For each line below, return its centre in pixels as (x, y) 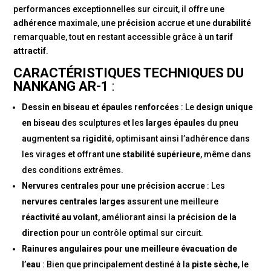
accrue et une (184, 23)
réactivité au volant (60, 217)
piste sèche (215, 265)
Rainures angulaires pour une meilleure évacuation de (130, 249)
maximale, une (87, 23)
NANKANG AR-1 (61, 87)
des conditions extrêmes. (73, 170)
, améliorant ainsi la (138, 217)
